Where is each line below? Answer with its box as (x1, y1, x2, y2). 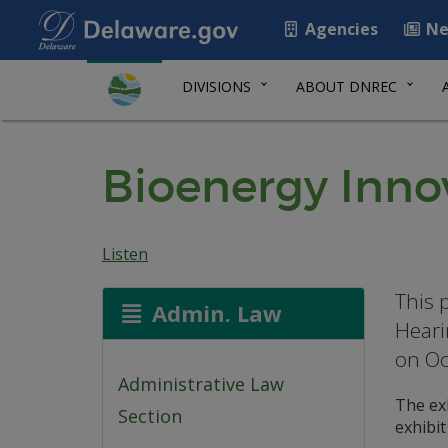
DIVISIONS (182, 77, 251, 96)
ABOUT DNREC (296, 77, 397, 96)
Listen (102, 243, 148, 265)
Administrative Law (118, 372, 284, 397)
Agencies (301, 18, 378, 40)
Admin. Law (145, 298, 282, 328)
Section (118, 404, 182, 429)
